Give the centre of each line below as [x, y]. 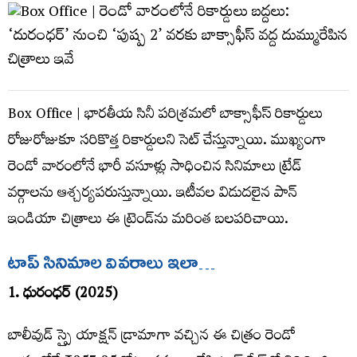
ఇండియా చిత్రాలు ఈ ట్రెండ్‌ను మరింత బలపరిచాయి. [148, 221]
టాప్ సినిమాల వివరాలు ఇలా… [112, 262]
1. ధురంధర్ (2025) [63, 295]
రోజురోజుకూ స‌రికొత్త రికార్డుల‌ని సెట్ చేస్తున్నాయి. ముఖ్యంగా [167, 142]
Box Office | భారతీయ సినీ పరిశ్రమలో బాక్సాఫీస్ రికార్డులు [165, 116]
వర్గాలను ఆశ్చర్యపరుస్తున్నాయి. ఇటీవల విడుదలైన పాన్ [153, 195]
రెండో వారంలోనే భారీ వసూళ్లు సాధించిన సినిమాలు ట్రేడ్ [155, 169]
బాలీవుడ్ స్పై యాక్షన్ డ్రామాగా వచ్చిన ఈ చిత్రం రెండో [152, 337]
